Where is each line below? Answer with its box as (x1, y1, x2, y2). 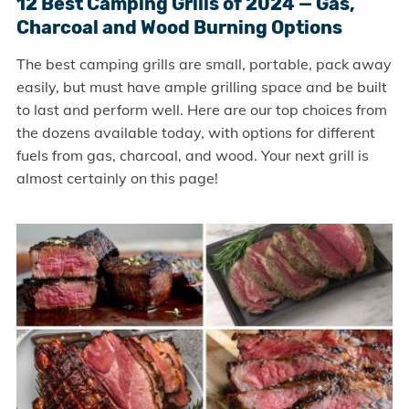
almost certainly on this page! (16, 168, 218, 187)
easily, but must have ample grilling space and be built (16, 77, 387, 96)
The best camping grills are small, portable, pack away (16, 54, 392, 73)
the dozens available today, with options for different (16, 122, 375, 142)
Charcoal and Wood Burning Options (16, 16, 342, 38)
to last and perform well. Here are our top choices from (16, 100, 387, 119)
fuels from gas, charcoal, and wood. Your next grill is (16, 145, 369, 164)
